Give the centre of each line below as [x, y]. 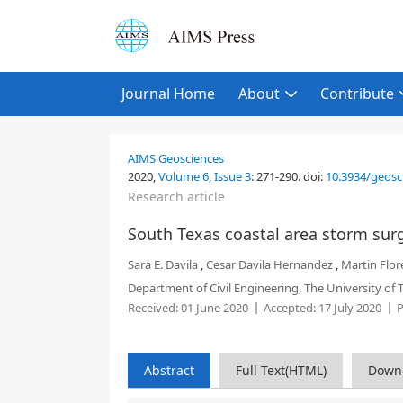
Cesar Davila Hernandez [269, 264]
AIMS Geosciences [176, 158]
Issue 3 [233, 176]
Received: [153, 308]
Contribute [357, 94]
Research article [176, 197]
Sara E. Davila [163, 264]
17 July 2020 [349, 308]
